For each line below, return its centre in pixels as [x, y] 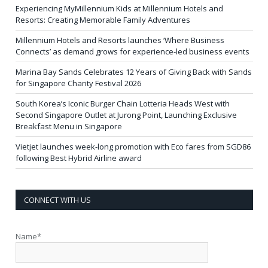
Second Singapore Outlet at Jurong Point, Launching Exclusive [126, 115]
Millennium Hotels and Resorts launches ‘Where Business [120, 40]
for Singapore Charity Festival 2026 [78, 83]
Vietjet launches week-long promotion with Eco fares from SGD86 [133, 146]
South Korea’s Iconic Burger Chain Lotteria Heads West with [123, 103]
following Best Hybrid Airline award [79, 158]
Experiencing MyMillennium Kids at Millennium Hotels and [119, 8]
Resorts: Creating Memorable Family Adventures [103, 19]
